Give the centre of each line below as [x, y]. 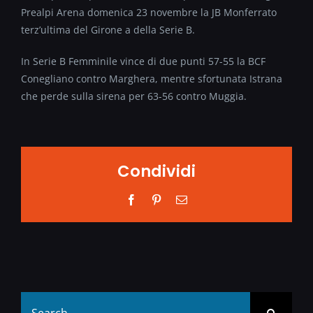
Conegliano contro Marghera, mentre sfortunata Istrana [152, 79]
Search [36, 300]
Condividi [156, 171]
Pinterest [180, 199]
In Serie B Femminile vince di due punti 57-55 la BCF [143, 61]
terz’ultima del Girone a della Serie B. [108, 30]
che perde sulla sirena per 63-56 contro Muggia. [134, 96]
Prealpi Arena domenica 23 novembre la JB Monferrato [149, 12]
